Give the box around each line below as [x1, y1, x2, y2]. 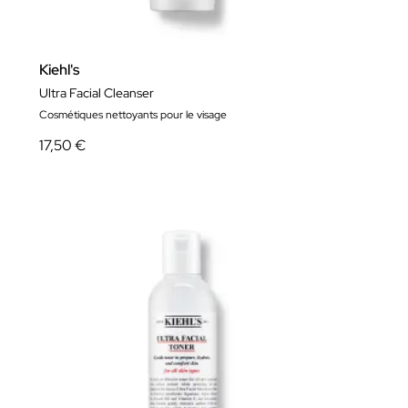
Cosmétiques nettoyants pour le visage [39, 107, 227, 122]
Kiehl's [39, 59, 79, 79]
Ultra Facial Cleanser [39, 84, 154, 101]
